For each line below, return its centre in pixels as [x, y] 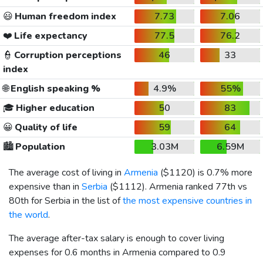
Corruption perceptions [67, 55]
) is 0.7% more [222, 172]
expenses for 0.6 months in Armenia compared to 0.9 [117, 252]
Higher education [54, 108]
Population [39, 146]
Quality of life [45, 127]
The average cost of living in [66, 172]
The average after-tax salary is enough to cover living [117, 238]
